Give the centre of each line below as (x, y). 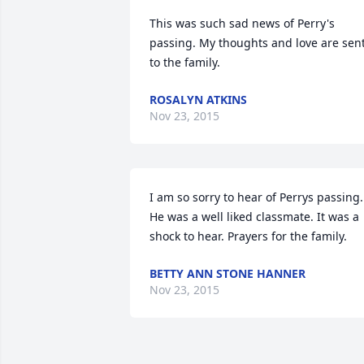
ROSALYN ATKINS (198, 100)
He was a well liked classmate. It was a (254, 217)
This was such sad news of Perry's (242, 23)
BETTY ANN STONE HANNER (227, 273)
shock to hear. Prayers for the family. (248, 236)
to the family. (185, 62)
